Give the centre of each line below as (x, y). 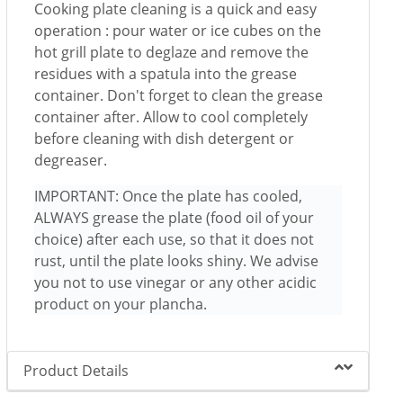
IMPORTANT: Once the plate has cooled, (169, 196)
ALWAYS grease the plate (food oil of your (175, 217)
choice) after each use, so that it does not (175, 239)
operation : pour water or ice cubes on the (178, 30)
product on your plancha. (121, 304)
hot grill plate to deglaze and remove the (172, 52)
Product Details (76, 370)
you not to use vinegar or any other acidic (176, 282)
